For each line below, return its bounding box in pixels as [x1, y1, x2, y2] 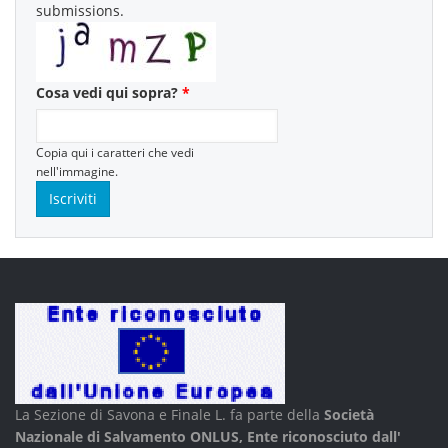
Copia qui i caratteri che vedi [36, 144, 194, 160]
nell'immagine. [36, 163, 118, 179]
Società [324, 405, 374, 424]
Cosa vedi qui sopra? [36, 83, 182, 102]
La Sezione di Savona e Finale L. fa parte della [15, 405, 324, 424]
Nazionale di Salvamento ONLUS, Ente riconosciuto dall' [15, 427, 401, 446]
